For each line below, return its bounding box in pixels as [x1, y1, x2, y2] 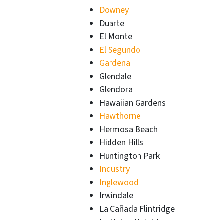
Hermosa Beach [99, 123, 158, 136]
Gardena [99, 56, 130, 69]
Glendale [99, 70, 131, 82]
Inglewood [99, 176, 138, 189]
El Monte [99, 30, 132, 43]
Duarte [99, 17, 124, 29]
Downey [99, 3, 129, 16]
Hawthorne [99, 110, 140, 122]
